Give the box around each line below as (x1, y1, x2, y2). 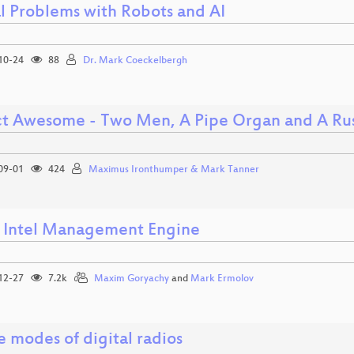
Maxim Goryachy (94, 273, 169, 284)
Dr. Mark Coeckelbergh (83, 55, 187, 66)
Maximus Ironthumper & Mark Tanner (88, 164, 259, 175)
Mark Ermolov (190, 273, 254, 284)
